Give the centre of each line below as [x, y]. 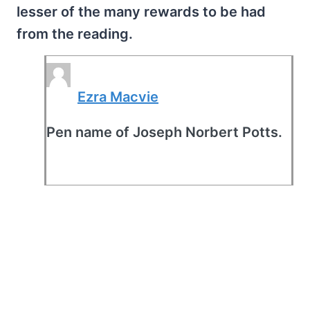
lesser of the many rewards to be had [141, 11]
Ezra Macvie [118, 97]
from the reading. [75, 34]
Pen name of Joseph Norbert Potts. [164, 132]
